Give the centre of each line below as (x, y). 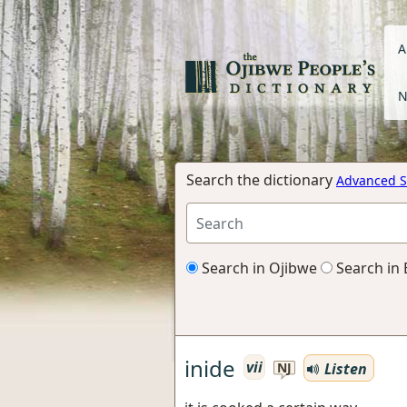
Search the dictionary (261, 180)
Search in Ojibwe (258, 268)
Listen (344, 368)
